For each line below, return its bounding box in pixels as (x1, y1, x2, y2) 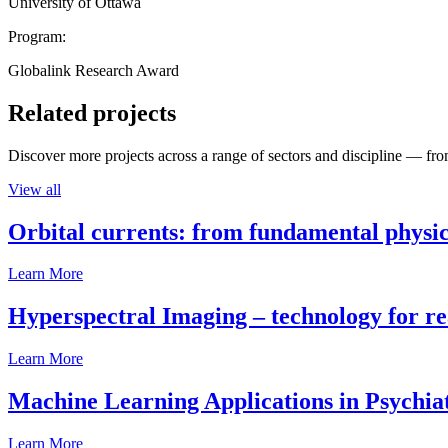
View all (8, 180, 61, 198)
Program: (8, 27, 66, 45)
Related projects (8, 99, 176, 126)
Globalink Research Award (8, 61, 179, 79)
